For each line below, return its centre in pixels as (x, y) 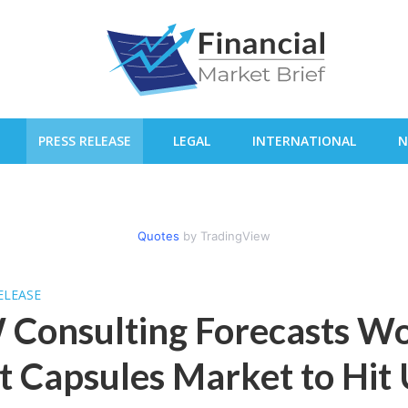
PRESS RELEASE (85, 141)
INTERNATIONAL (304, 141)
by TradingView (225, 236)
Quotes (158, 236)
